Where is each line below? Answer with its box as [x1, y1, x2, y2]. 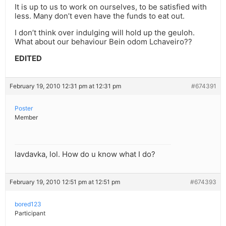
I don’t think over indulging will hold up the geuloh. [15, 28, 195, 38]
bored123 [15, 200, 41, 208]
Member [15, 114, 38, 122]
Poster [15, 104, 33, 112]
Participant [15, 209, 45, 217]
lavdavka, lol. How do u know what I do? [15, 149, 155, 159]
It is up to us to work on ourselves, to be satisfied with [15, 2, 207, 12]
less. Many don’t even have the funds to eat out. [15, 11, 185, 21]
